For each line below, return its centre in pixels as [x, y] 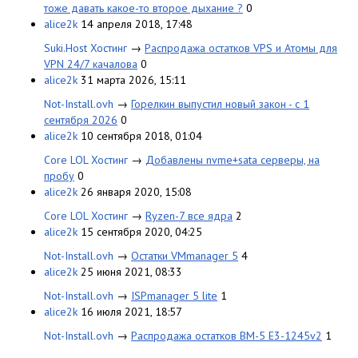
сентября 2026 [81, 119]
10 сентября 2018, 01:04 [141, 135]
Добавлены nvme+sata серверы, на [233, 159]
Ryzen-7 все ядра [189, 215]
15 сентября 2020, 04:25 [141, 231]
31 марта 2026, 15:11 [133, 80]
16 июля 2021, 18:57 [131, 311]
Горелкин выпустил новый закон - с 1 [220, 103]
